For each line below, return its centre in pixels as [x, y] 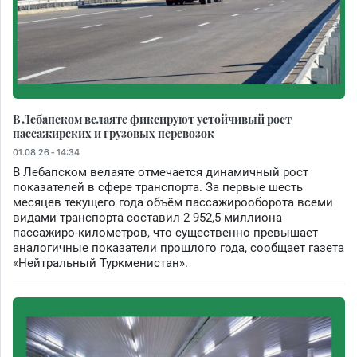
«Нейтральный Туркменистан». [100, 263]
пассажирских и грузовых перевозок [114, 133]
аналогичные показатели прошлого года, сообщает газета [178, 247]
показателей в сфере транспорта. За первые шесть [158, 187]
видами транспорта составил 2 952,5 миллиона [147, 217]
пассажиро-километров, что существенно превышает [165, 232]
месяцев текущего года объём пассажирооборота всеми [173, 202]
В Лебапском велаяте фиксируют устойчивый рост [152, 118]
